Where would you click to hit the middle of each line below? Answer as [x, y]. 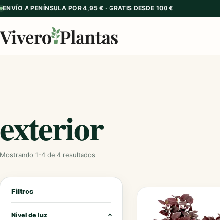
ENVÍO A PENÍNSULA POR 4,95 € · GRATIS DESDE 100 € [88, 8]
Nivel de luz [29, 215]
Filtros [22, 192]
